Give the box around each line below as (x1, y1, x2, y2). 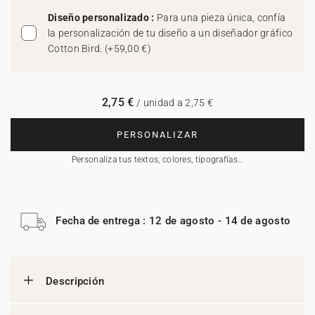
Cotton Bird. (48, 43, 105, 54)
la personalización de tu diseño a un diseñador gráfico (48, 27, 293, 39)
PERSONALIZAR (117, 129, 198, 140)
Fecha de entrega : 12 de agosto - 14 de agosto (56, 214, 291, 227)
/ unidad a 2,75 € (134, 97, 214, 108)
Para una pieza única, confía (156, 12, 286, 23)
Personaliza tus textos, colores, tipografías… (71, 155, 244, 165)
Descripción (46, 275, 105, 288)
